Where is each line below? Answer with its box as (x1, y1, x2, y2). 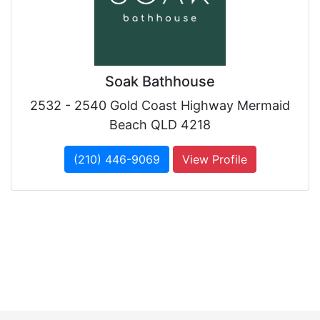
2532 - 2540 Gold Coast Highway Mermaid (30, 98, 290, 113)
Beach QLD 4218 (109, 117, 211, 132)
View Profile (181, 152, 247, 166)
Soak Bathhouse (105, 73, 215, 90)
